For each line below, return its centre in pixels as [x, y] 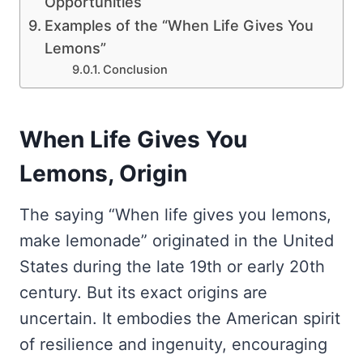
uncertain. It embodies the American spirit [180, 318]
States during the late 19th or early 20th [172, 266]
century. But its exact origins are [143, 292]
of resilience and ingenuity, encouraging [173, 344]
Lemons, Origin [103, 173]
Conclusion [136, 69]
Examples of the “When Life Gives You [179, 25]
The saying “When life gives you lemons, [175, 214]
